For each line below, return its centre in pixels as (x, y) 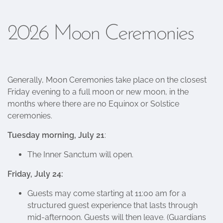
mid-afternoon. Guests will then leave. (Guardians (117, 217)
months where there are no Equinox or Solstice (93, 104)
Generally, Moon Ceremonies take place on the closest (107, 80)
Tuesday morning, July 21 (56, 135)
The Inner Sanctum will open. (80, 155)
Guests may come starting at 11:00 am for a (107, 193)
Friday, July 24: (35, 174)
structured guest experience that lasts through (112, 205)
